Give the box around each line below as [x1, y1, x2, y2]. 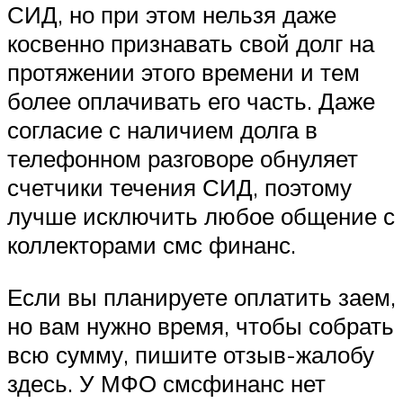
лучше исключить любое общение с [7, 201, 395, 231]
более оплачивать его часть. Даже [7, 86, 375, 116]
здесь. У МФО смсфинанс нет [7, 368, 326, 398]
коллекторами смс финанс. [7, 230, 296, 260]
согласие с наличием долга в [7, 115, 318, 145]
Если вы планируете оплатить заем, [7, 282, 396, 311]
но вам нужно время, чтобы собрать [7, 310, 394, 340]
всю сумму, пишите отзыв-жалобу [7, 339, 374, 369]
